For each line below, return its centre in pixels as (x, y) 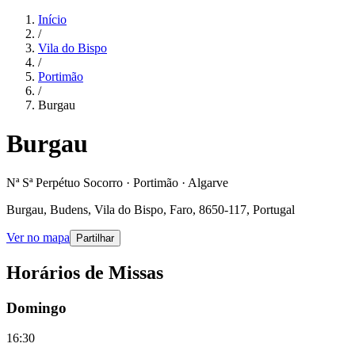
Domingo (36, 307)
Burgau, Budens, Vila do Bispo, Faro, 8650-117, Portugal (151, 209)
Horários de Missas (85, 272)
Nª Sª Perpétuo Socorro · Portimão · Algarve (117, 182)
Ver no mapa (38, 237)
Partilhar (95, 238)
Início (52, 19)
